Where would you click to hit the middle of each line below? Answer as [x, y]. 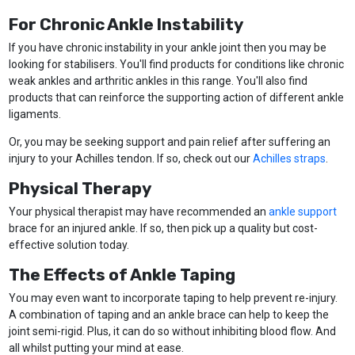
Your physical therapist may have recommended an [138, 212]
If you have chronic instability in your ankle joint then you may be [167, 48]
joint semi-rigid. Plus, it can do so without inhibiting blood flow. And [172, 332]
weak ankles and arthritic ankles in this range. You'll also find [158, 81]
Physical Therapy [80, 189]
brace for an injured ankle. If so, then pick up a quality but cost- [163, 229]
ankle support [302, 212]
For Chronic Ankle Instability [126, 25]
